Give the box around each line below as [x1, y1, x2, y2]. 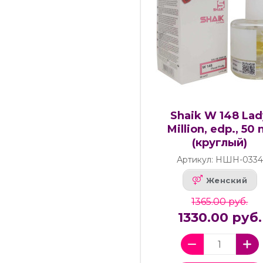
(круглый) [192, 136, 248, 150]
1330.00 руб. [177, 210, 262, 226]
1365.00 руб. [191, 196, 248, 208]
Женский [205, 175, 248, 185]
